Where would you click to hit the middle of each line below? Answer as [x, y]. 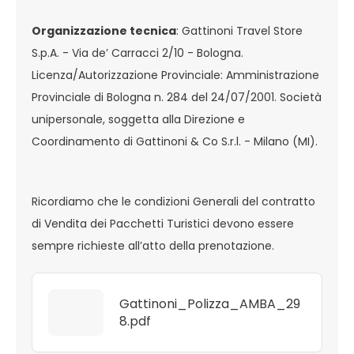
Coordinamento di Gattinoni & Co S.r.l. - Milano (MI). [176, 141]
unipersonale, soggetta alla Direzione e [138, 119]
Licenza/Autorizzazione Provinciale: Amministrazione [175, 75]
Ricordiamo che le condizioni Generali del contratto [173, 201]
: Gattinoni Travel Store [239, 31]
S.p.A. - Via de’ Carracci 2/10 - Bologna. [137, 53]
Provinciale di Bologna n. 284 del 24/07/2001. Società [177, 97]
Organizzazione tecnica [104, 31]
